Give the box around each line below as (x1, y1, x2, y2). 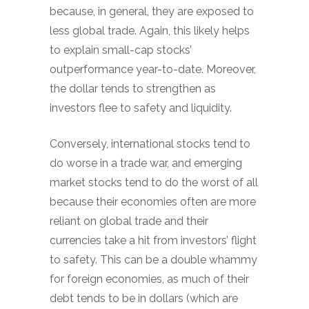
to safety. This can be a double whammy (50, 252, 257, 266)
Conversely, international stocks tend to (50, 137, 250, 150)
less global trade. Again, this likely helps (50, 23, 250, 37)
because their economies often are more (50, 195, 256, 208)
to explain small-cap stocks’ (50, 43, 192, 57)
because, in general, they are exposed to (50, 4, 254, 18)
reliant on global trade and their (50, 214, 208, 228)
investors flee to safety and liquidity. (50, 101, 232, 114)
